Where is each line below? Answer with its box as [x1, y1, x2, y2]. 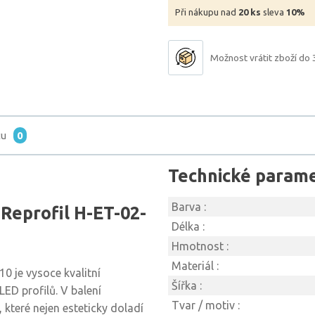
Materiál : [172, 259, 219, 272]
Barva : [172, 200, 206, 213]
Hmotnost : [172, 240, 229, 252]
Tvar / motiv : [172, 299, 240, 311]
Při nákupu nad [175, 7, 238, 17]
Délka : [172, 220, 205, 233]
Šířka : [172, 279, 202, 292]
